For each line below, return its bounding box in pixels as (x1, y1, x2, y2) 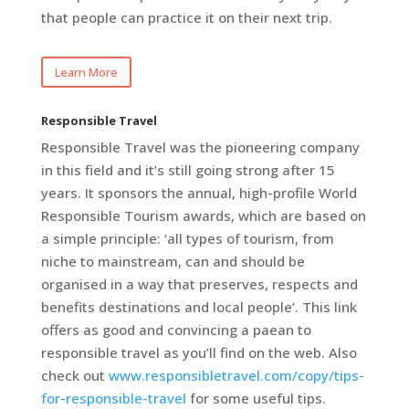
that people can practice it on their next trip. (40, 8, 332, 27)
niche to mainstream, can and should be (40, 251, 305, 270)
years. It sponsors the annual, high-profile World (40, 183, 357, 202)
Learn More (54, 64, 118, 81)
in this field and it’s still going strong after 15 (40, 160, 335, 179)
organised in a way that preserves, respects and (40, 274, 358, 293)
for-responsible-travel (40, 388, 186, 407)
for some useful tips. (185, 388, 326, 407)
